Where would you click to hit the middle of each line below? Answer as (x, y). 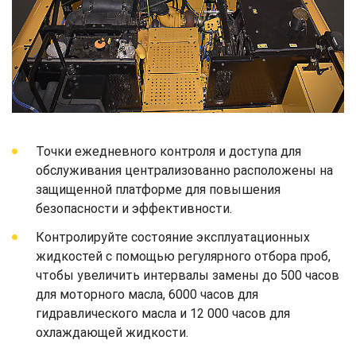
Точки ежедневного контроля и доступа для (168, 152)
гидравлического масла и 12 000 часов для (163, 314)
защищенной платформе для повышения (158, 190)
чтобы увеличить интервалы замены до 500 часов (188, 276)
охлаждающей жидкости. (112, 333)
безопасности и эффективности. (134, 209)
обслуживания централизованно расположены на (184, 171)
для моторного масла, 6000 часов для (147, 295)
